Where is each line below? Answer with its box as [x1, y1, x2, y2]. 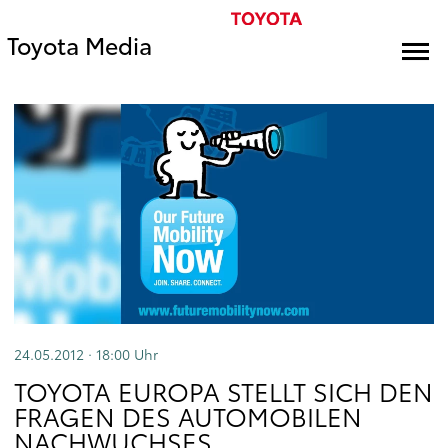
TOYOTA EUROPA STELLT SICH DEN [14, 373, 433, 409]
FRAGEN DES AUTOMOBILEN [14, 398, 362, 434]
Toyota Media [7, 28, 152, 61]
